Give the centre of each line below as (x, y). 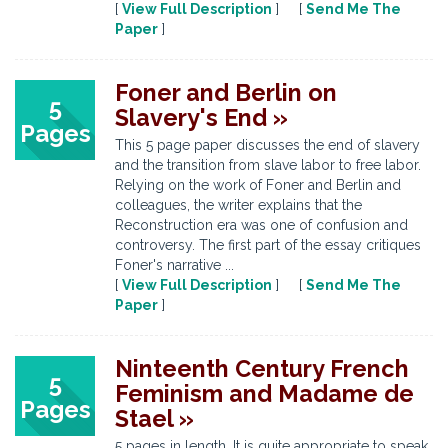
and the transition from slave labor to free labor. (268, 165)
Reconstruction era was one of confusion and (261, 225)
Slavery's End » (201, 117)
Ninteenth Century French (262, 368)
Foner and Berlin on (226, 92)
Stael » (154, 418)
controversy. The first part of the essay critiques (268, 245)
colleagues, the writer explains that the (238, 205)
